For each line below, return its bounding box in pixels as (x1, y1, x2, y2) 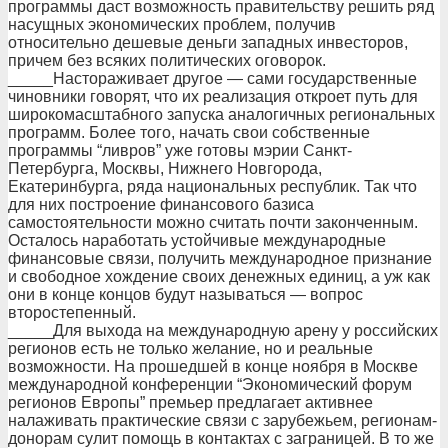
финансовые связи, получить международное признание (8, 250, 432, 267)
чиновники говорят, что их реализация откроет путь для (8, 88, 418, 105)
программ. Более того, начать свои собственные (8, 124, 370, 141)
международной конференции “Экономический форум (8, 376, 412, 393)
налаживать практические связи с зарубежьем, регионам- (8, 412, 437, 429)
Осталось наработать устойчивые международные (8, 232, 386, 249)
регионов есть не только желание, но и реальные (8, 340, 373, 357)
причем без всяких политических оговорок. (8, 52, 326, 69)
